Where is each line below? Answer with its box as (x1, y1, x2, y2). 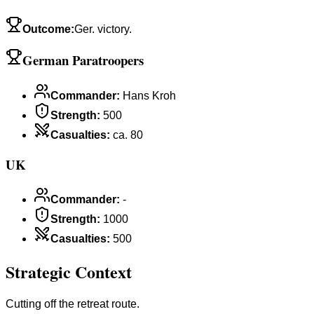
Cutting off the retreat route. (6, 298, 139, 310)
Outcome (22, 22, 71, 35)
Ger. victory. (74, 22, 132, 35)
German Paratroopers (22, 50, 144, 70)
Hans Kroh (123, 89, 176, 102)
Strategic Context (6, 259, 132, 285)
